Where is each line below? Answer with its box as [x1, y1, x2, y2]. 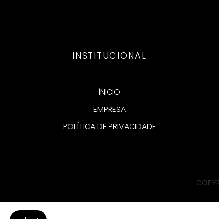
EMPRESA [93, 104, 126, 115]
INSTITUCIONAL [72, 49, 147, 62]
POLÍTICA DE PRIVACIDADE [63, 121, 156, 132]
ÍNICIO [98, 87, 121, 98]
